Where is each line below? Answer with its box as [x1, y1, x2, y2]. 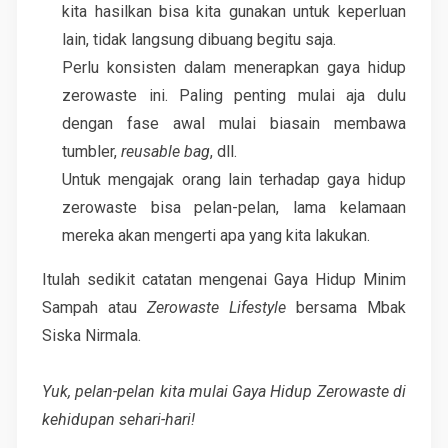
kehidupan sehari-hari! [42, 409, 196, 429]
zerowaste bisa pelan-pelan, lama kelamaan [62, 197, 406, 217]
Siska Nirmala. [42, 325, 142, 345]
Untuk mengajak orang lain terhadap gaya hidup [62, 169, 406, 189]
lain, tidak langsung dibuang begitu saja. [62, 29, 337, 49]
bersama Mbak [285, 297, 406, 317]
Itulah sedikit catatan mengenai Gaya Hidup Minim [42, 269, 406, 289]
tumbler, [62, 141, 122, 161]
